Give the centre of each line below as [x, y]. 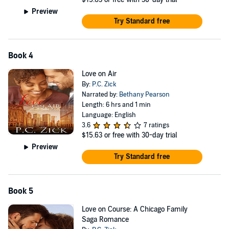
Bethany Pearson [144, 95]
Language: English [109, 115]
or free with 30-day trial [140, 135]
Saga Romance [105, 220]
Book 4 [21, 56]
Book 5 [21, 191]
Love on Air [99, 74]
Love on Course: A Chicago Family [134, 209]
